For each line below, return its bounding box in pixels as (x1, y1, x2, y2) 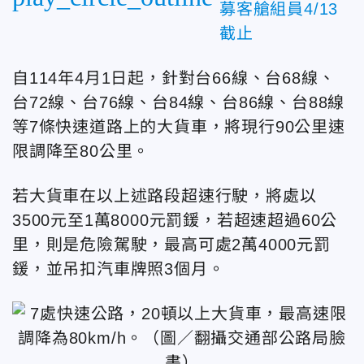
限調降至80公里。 (12, 141, 150, 160)
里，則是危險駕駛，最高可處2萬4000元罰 (12, 235, 331, 253)
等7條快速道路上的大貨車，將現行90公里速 (12, 117, 345, 136)
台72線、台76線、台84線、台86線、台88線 (12, 93, 345, 111)
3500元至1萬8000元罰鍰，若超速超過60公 (12, 210, 338, 229)
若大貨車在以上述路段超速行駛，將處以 (12, 186, 317, 205)
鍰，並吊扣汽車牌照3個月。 (12, 259, 225, 278)
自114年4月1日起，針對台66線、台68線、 (12, 68, 336, 87)
